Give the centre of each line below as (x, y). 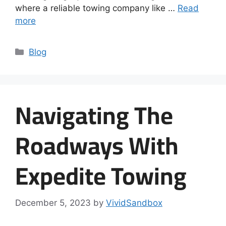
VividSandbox (134, 203)
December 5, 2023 (53, 203)
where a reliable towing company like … (96, 8)
